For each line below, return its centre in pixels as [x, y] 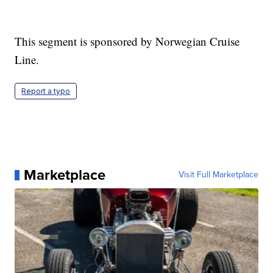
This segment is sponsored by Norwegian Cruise [127, 41]
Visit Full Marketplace [218, 175]
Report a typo [46, 91]
